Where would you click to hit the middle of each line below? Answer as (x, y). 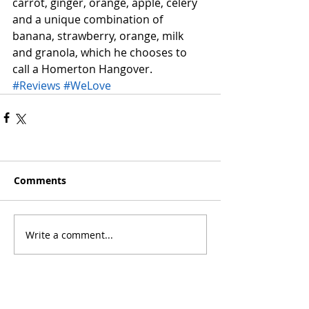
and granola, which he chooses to (101, 53)
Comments (40, 181)
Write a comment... (69, 235)
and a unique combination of (89, 20)
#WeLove (87, 86)
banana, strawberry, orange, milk (99, 36)
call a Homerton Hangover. (82, 69)
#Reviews (37, 86)
